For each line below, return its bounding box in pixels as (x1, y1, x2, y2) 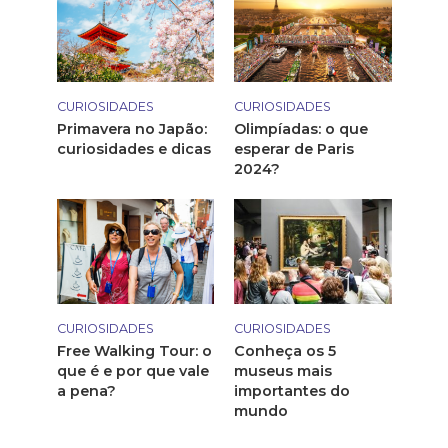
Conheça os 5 (234, 341, 336, 360)
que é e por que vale (56, 361, 209, 380)
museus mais (234, 361, 332, 380)
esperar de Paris (234, 139, 354, 158)
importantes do (234, 381, 350, 400)
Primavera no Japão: (56, 119, 207, 138)
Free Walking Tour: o (56, 341, 212, 360)
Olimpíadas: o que (234, 119, 368, 138)
